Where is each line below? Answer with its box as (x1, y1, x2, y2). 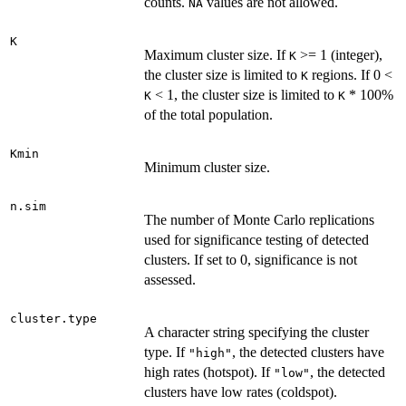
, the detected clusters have (232, 343, 384, 360)
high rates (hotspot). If (144, 363, 274, 380)
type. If (144, 343, 188, 360)
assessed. (144, 271, 196, 287)
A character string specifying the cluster (144, 324, 369, 340)
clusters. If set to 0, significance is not (144, 251, 357, 267)
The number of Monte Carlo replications (144, 211, 374, 227)
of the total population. (144, 106, 273, 122)
